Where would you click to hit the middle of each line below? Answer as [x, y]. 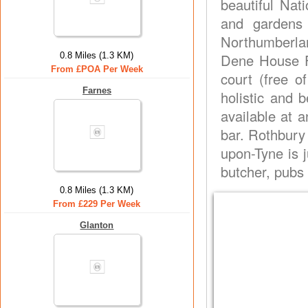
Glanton [97, 225]
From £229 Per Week [97, 204]
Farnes [97, 90]
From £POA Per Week [97, 69]
